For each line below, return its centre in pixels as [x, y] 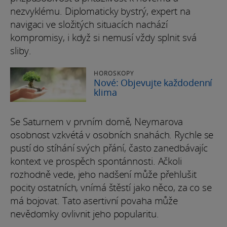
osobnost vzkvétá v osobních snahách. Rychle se [112, 135]
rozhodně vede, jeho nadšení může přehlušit [103, 174]
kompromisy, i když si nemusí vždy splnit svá [103, 37]
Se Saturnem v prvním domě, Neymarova [97, 121]
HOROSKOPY [114, 73]
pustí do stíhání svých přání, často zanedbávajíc [109, 148]
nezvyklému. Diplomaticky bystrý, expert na [100, 11]
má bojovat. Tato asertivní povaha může [94, 200]
